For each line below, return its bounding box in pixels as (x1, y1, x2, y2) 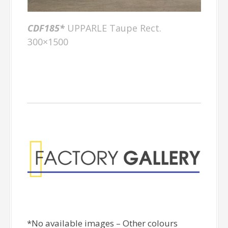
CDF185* (27, 21, 65, 34)
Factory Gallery (27, 110, 182, 138)
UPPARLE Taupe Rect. (64, 21, 161, 34)
